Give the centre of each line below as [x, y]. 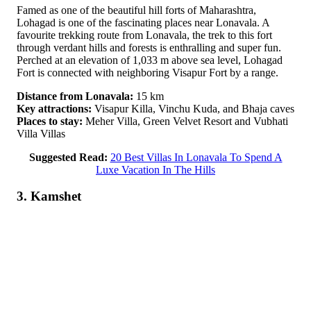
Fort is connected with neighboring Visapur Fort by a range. [148, 72]
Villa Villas [41, 133]
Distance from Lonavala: [75, 96]
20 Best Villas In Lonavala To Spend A [196, 157]
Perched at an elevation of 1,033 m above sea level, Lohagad [150, 60]
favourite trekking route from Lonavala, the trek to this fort [144, 35]
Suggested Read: [68, 157]
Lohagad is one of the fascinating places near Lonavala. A [143, 22]
